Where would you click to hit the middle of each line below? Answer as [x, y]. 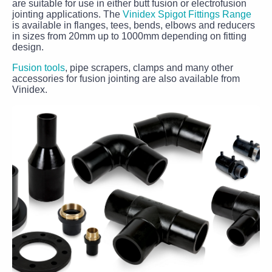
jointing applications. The [67, 14]
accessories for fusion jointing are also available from [126, 79]
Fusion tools [39, 68]
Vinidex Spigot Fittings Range [187, 14]
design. [28, 47]
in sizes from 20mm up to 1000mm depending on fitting [129, 36]
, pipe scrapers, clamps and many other [149, 68]
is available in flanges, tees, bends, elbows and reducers [134, 25]
